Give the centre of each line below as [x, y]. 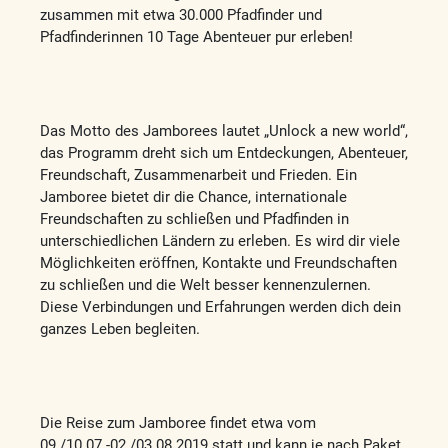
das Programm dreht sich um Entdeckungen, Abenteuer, [224, 152]
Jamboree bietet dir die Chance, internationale [193, 196]
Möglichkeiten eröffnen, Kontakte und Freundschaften [218, 262]
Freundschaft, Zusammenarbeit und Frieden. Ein [198, 174]
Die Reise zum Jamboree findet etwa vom [178, 422]
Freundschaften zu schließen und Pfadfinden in [194, 218]
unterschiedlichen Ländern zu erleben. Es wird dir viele [220, 240]
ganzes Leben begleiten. [120, 328]
